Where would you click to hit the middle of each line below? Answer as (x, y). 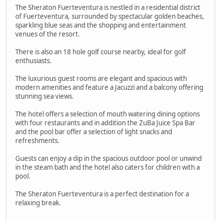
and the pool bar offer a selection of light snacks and (94, 132)
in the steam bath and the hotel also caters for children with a (108, 167)
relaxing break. (38, 203)
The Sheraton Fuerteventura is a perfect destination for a (102, 194)
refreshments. (37, 141)
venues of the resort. (48, 34)
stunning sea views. (45, 96)
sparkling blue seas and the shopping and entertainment (101, 25)
